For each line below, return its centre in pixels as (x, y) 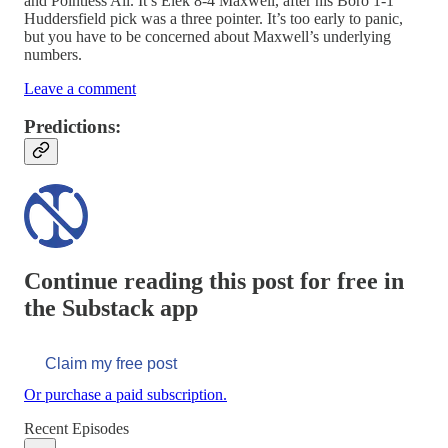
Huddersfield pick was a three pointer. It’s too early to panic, (213, 18)
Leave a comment (80, 88)
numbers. (53, 54)
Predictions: (72, 127)
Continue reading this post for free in (214, 281)
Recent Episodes (76, 428)
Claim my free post (111, 363)
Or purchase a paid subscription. (125, 394)
